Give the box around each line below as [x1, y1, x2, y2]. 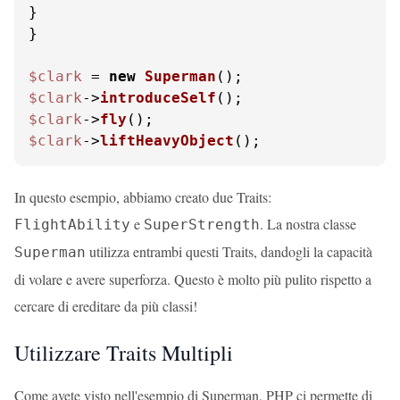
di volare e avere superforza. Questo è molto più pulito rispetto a [14, 270, 371, 288]
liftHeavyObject [100, 132, 234, 149]
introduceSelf [100, 89, 216, 106]
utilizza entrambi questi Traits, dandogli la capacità [86, 242, 372, 261]
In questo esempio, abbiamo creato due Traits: [14, 187, 271, 206]
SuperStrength [144, 216, 260, 233]
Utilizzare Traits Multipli [14, 338, 233, 367]
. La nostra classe [260, 214, 356, 233]
